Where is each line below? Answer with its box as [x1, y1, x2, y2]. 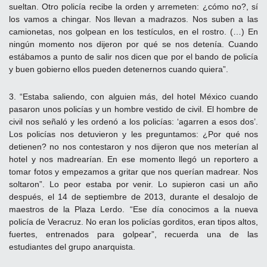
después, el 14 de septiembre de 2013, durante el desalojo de [9, 191, 258, 201]
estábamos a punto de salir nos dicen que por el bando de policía [9, 51, 258, 61]
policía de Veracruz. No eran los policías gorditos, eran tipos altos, [9, 216, 258, 226]
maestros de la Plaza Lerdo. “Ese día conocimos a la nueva [9, 204, 258, 214]
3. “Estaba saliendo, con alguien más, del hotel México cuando [9, 91, 258, 101]
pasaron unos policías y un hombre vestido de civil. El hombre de [9, 104, 258, 114]
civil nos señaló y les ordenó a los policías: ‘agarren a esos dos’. [9, 116, 258, 126]
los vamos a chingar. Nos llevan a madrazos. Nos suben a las [9, 14, 258, 24]
